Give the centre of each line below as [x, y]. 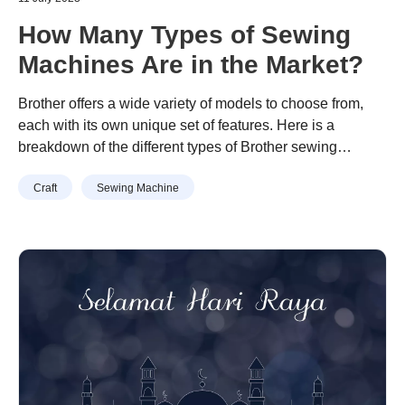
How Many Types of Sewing [184, 35]
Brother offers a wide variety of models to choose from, [191, 104]
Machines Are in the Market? [191, 65]
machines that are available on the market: [153, 169]
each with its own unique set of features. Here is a [176, 125]
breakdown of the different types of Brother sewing [178, 147]
